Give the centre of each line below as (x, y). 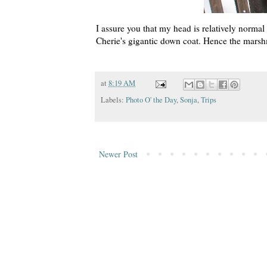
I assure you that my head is (149, 28)
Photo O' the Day (151, 100)
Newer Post (118, 154)
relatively (219, 28)
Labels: (113, 100)
